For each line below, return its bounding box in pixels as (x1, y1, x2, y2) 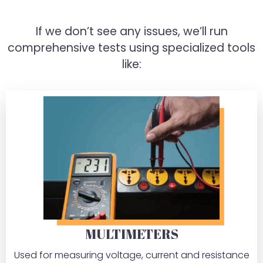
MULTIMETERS (85, 225, 178, 243)
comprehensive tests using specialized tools (8, 40, 255, 56)
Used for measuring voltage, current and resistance (14, 248, 249, 262)
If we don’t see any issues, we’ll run (35, 23, 228, 39)
